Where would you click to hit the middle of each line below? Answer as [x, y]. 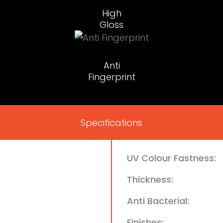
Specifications [111, 122]
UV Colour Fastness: [171, 158]
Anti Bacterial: [158, 201]
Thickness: [150, 180]
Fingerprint [111, 77]
